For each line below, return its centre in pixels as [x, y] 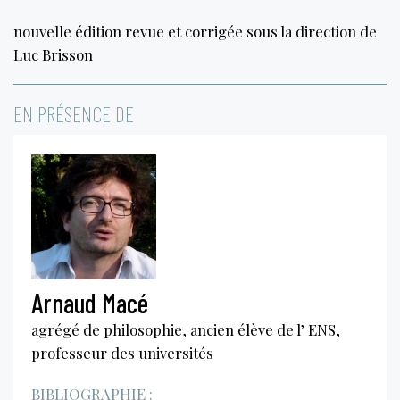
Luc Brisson [53, 54]
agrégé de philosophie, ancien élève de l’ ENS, [186, 329]
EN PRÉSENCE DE [74, 113]
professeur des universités [122, 352]
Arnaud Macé [90, 302]
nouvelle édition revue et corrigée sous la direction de [195, 31]
